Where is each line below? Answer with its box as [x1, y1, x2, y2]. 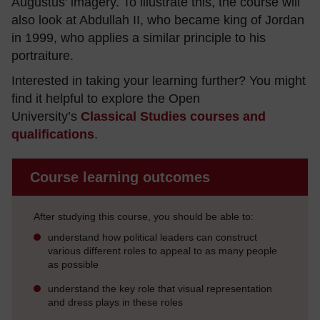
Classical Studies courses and [81, 109, 266, 124]
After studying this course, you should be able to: [34, 210, 254, 222]
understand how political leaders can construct [48, 231, 257, 243]
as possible [48, 258, 99, 270]
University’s [11, 109, 81, 124]
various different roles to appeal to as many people [48, 244, 277, 256]
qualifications [11, 126, 94, 141]
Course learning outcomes [30, 169, 210, 185]
